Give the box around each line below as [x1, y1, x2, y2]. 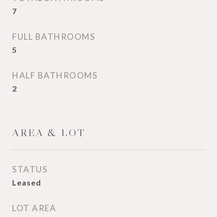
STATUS [12, 164, 47, 174]
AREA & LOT [12, 126, 86, 139]
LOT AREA [12, 203, 56, 213]
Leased [12, 178, 41, 187]
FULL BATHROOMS [12, 31, 95, 42]
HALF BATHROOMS [12, 70, 97, 80]
